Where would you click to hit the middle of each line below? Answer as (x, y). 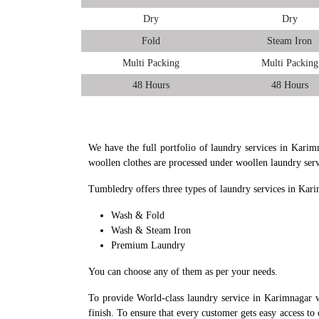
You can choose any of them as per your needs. (183, 271)
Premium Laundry (148, 245)
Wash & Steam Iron (151, 230)
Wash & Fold (138, 215)
